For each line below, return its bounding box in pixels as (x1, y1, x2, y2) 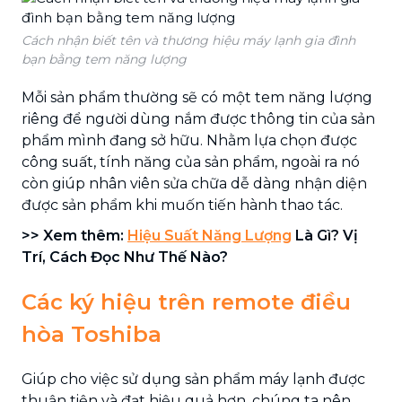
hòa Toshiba (22, 320, 162, 347)
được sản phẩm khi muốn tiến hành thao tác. (22, 196, 343, 214)
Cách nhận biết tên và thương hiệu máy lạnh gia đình (22, 31, 355, 48)
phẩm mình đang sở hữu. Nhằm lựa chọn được (22, 131, 357, 149)
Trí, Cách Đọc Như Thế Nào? (22, 248, 228, 266)
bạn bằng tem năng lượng (22, 50, 187, 67)
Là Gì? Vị (292, 226, 358, 244)
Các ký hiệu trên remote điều (22, 288, 351, 315)
